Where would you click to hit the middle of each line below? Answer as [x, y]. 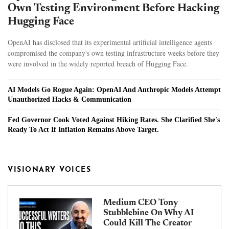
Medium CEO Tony [141, 203]
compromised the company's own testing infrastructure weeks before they [113, 53]
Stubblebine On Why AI [148, 214]
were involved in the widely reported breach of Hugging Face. [98, 64]
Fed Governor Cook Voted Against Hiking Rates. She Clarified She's [114, 120]
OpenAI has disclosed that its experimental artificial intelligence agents [110, 42]
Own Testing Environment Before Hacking [113, 9]
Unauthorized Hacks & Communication [70, 100]
